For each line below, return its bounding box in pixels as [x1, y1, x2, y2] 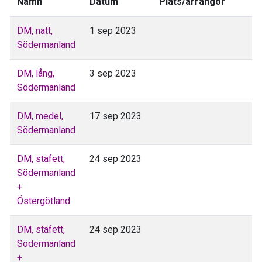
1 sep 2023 [89, 25, 136, 36]
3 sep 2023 [89, 67, 136, 79]
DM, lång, [17, 67, 54, 79]
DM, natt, [17, 25, 53, 36]
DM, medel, [17, 110, 63, 122]
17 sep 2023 [89, 110, 142, 122]
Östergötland [17, 195, 70, 206]
